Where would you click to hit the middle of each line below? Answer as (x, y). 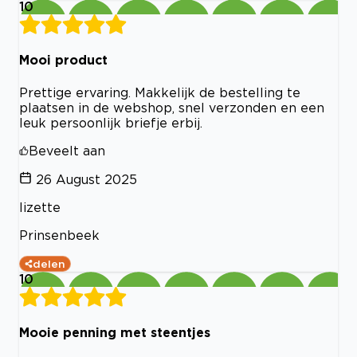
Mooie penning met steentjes (115, 332)
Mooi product (63, 60)
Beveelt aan (67, 150)
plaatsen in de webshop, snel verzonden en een (172, 107)
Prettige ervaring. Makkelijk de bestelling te (160, 92)
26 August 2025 (86, 179)
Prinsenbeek (59, 235)
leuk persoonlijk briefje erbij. (111, 122)
